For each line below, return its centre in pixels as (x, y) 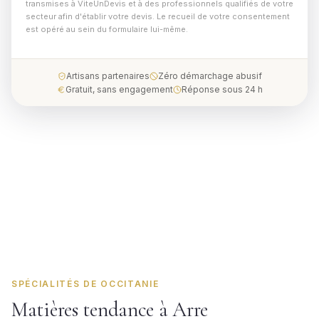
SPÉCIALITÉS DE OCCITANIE (85, 284)
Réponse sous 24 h (222, 89)
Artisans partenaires (108, 76)
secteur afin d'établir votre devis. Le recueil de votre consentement (158, 16)
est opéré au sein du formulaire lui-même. (107, 29)
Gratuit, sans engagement (119, 89)
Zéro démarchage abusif (210, 76)
